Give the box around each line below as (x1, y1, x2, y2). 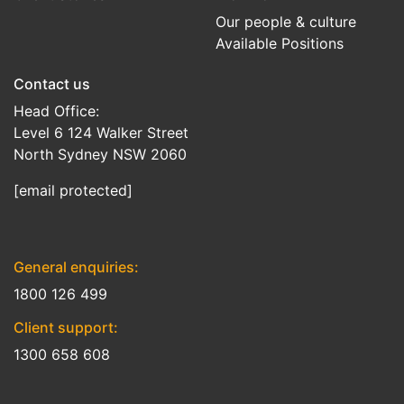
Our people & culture (216, 13, 356, 32)
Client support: (14, 318, 118, 337)
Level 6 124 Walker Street (14, 124, 188, 142)
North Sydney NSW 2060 (14, 145, 187, 164)
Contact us (14, 75, 90, 94)
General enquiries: (14, 258, 139, 277)
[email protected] (14, 181, 133, 200)
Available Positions (216, 34, 344, 53)
